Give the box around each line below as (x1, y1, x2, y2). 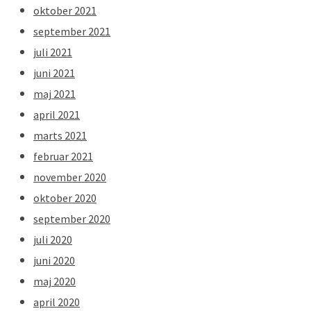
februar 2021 (33, 149, 93, 163)
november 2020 (33, 169, 106, 184)
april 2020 (33, 294, 80, 309)
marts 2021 (33, 128, 87, 142)
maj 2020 (33, 274, 76, 288)
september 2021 (33, 24, 110, 38)
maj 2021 (33, 86, 76, 101)
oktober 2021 (33, 3, 96, 17)
